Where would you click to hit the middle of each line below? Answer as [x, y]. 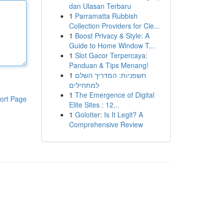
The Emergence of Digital [114, 95]
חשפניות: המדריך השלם [110, 75]
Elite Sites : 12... [94, 105]
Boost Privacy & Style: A [112, 36]
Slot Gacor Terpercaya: [111, 55]
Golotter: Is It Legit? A [109, 114]
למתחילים [84, 85]
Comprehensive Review [106, 124]
